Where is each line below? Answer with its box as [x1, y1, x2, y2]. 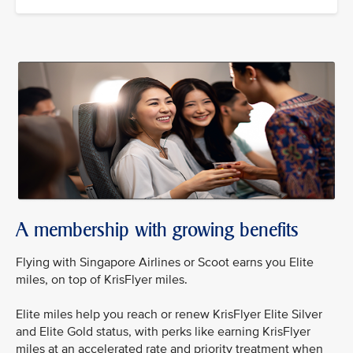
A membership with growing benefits [16, 218, 299, 241]
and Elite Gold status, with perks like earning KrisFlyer [16, 324, 310, 340]
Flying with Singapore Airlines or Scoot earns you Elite [16, 255, 314, 270]
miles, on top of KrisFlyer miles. [16, 272, 188, 288]
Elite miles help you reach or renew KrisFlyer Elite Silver [16, 307, 322, 322]
